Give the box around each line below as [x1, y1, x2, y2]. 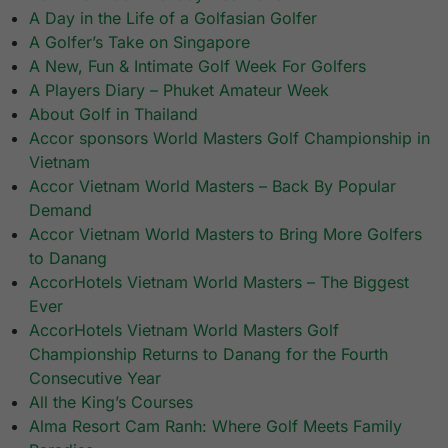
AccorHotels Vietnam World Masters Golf [29, 320, 340, 341]
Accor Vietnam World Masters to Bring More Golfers [29, 224, 423, 245]
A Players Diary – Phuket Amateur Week [29, 80, 330, 101]
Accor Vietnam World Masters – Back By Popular [29, 176, 397, 197]
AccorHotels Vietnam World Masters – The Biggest [29, 272, 410, 293]
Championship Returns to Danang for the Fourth [29, 344, 389, 365]
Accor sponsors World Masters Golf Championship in [29, 128, 431, 149]
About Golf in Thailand [29, 104, 199, 125]
